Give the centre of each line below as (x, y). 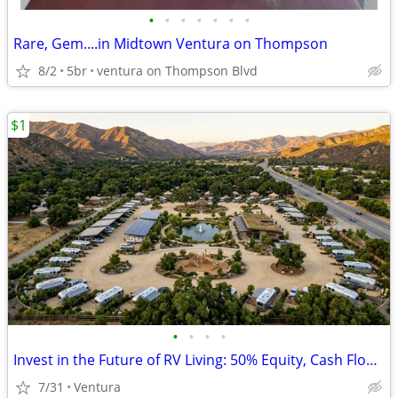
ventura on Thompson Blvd (177, 71)
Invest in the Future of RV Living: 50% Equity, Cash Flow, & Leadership (372, 360)
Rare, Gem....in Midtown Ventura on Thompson (171, 44)
